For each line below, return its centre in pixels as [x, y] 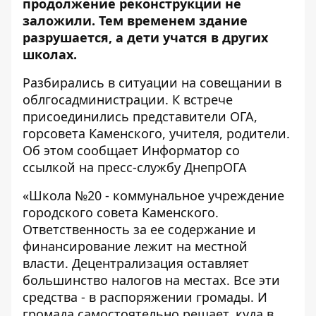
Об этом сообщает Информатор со [131, 150]
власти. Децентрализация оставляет [136, 263]
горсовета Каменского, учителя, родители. [156, 133]
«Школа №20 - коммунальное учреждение [153, 195]
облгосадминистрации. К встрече [128, 99]
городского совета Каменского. [121, 212]
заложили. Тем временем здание [135, 20]
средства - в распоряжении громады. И [145, 297]
